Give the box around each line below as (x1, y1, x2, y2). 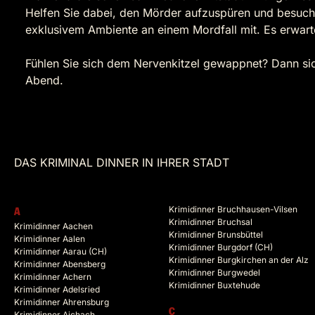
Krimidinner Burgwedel (169, 267, 260, 278)
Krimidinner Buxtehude (169, 280, 260, 291)
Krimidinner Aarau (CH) (14, 246, 107, 257)
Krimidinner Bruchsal (169, 217, 252, 228)
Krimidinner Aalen (14, 233, 85, 245)
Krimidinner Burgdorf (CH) (169, 242, 273, 253)
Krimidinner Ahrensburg (14, 297, 109, 308)
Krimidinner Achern (14, 271, 91, 283)
